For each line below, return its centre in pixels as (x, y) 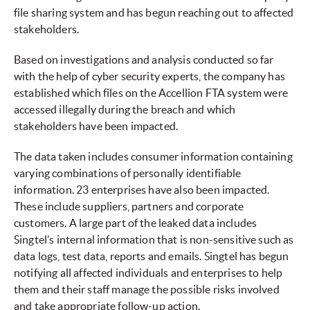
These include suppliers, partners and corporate (129, 207)
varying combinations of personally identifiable (128, 173)
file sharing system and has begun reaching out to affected (154, 13)
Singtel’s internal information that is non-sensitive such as (154, 240)
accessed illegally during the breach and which (125, 110)
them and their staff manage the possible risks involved (147, 290)
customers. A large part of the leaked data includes (136, 223)
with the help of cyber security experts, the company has (149, 76)
